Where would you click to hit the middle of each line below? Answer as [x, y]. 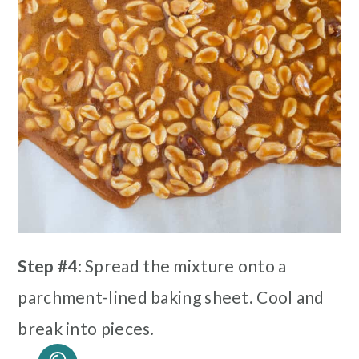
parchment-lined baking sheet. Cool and [171, 297]
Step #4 [48, 266]
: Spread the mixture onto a [182, 266]
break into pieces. [86, 329]
